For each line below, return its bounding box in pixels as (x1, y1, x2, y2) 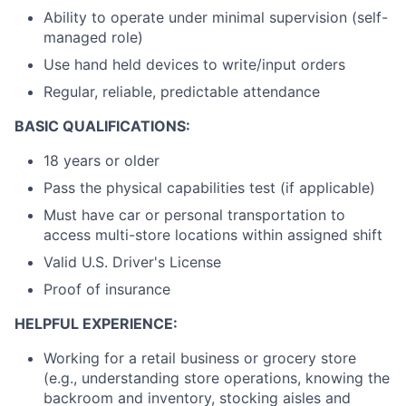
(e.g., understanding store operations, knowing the (43, 369, 390, 387)
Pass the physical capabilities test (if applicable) (43, 179, 375, 197)
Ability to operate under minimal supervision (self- (43, 8, 388, 26)
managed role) (43, 28, 143, 46)
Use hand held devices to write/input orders (43, 55, 345, 73)
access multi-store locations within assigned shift (43, 226, 382, 244)
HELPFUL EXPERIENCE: (14, 314, 178, 333)
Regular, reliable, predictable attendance (43, 82, 320, 101)
